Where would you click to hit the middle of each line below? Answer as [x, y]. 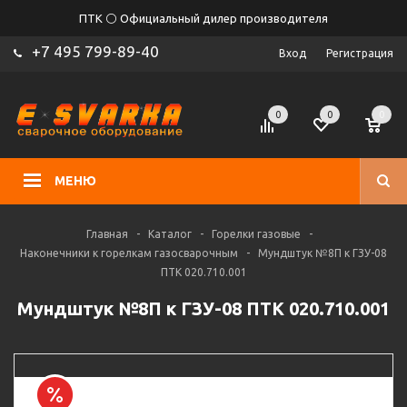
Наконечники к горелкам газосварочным [129, 253]
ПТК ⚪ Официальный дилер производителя [203, 18]
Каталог [170, 234]
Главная [107, 234]
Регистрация [360, 53]
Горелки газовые [256, 234]
